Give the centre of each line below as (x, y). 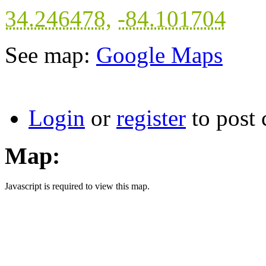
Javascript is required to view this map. (77, 186)
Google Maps (159, 55)
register (151, 118)
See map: (50, 55)
